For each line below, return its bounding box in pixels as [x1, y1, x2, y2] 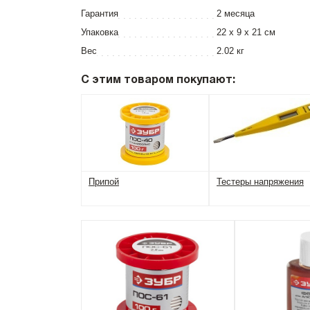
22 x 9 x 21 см [217, 27, 275, 37]
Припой [89, 176, 119, 187]
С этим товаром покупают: [81, 75, 235, 85]
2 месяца [217, 8, 255, 19]
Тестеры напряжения [217, 176, 304, 187]
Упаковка [81, 27, 118, 37]
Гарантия [81, 8, 118, 19]
